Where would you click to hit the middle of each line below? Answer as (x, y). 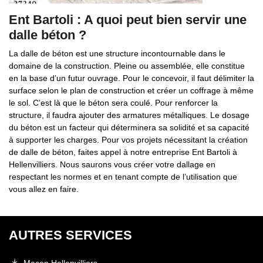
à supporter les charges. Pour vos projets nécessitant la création (128, 140)
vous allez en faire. (44, 189)
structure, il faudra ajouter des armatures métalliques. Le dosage (129, 115)
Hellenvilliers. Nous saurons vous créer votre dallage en (112, 164)
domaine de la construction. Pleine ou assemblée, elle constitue (127, 66)
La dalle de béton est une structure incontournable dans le (117, 53)
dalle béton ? (48, 35)
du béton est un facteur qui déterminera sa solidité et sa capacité (129, 127)
